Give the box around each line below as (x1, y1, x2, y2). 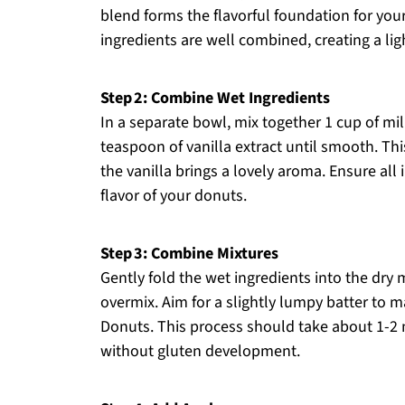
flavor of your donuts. (100, 184, 247, 207)
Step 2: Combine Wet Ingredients (100, 87, 330, 109)
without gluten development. (100, 340, 300, 363)
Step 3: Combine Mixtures (100, 242, 278, 265)
